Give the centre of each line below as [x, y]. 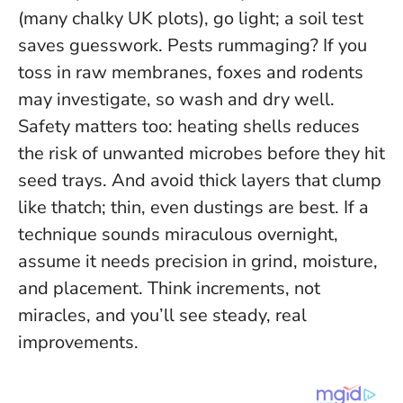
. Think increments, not [229, 289]
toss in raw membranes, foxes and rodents [191, 73]
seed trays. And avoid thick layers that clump [200, 181]
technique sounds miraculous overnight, [178, 235]
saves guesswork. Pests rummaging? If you [193, 46]
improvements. [78, 343]
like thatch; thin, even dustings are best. [181, 208]
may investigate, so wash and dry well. [176, 100]
